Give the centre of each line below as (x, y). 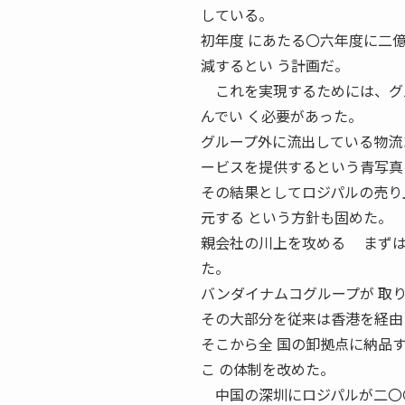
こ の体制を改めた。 (268, 369)
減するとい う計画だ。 (275, 65)
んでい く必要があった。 (282, 116)
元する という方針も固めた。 (297, 217)
